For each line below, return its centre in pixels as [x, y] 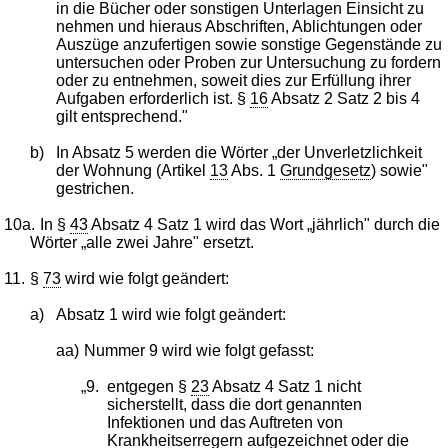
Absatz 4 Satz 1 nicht [284, 386]
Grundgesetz [325, 170]
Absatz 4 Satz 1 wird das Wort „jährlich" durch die [264, 224]
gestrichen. [94, 188]
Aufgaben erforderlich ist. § [152, 98]
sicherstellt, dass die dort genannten [234, 404]
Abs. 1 [253, 170]
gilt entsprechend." [121, 116]
